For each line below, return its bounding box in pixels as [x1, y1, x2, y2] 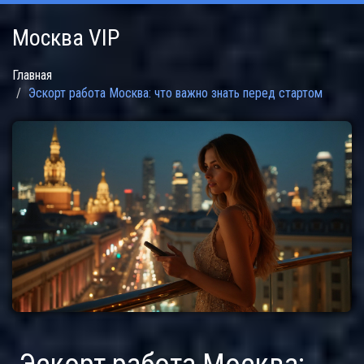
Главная [12, 67, 52, 83]
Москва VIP [12, 24, 119, 51]
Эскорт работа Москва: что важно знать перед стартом [28, 85, 323, 101]
